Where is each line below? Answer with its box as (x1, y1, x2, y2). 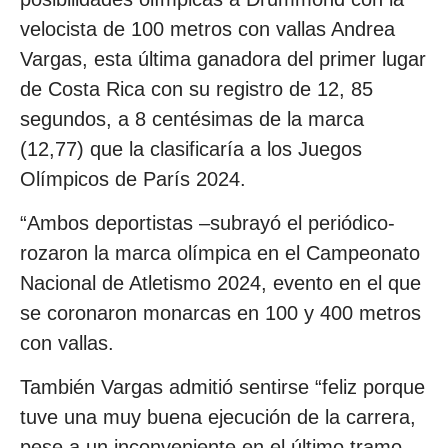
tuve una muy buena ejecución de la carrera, (20, 406, 416, 429)
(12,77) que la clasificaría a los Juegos (20, 137, 362, 160)
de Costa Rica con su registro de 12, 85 (20, 77, 373, 100)
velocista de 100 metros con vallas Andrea (20, 17, 395, 40)
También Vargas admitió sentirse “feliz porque (20, 376, 425, 399)
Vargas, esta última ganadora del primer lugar (20, 47, 426, 70)
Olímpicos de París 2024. (20, 167, 246, 190)
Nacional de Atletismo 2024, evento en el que (20, 271, 421, 294)
